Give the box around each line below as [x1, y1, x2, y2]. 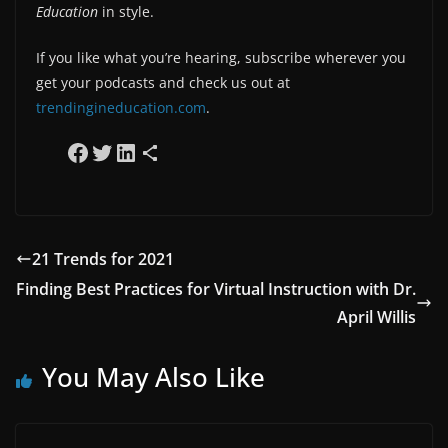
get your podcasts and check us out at [36, 72, 290, 92]
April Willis [337, 305, 416, 328]
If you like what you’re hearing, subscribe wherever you [36, 47, 406, 67]
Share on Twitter [89, 134, 168, 168]
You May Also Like [42, 358, 265, 395]
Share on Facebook [65, 134, 171, 168]
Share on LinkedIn [113, 134, 210, 168]
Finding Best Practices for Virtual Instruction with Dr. [16, 277, 416, 300]
